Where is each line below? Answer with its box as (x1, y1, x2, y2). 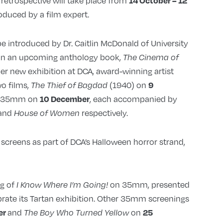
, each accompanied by (89, 93, 177, 105)
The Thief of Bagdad (30, 80, 108, 91)
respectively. (79, 107, 128, 119)
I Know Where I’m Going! (16, 180, 108, 190)
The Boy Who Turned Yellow (23, 208, 131, 218)
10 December (39, 94, 90, 105)
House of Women (13, 108, 80, 118)
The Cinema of (122, 52, 179, 63)
